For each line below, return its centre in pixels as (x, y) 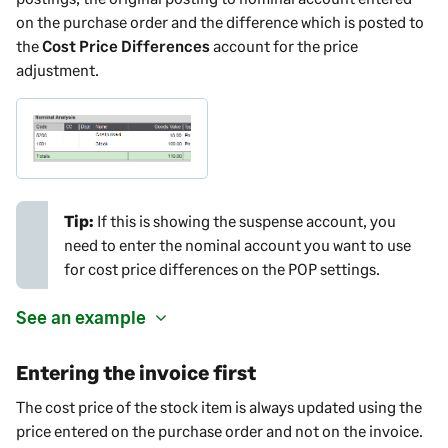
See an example (81, 316)
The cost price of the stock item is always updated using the (219, 406)
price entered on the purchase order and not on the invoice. (219, 430)
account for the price (284, 45)
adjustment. (57, 69)
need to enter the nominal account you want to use (237, 244)
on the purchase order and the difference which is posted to (220, 21)
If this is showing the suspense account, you (246, 220)
